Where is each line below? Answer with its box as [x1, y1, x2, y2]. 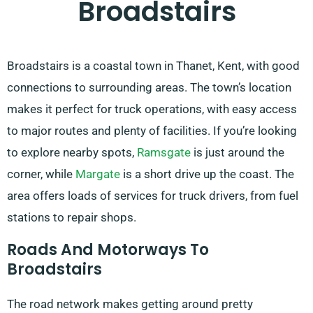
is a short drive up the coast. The [120, 167, 294, 182]
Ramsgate [137, 145, 191, 160]
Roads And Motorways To [7, 239, 209, 261]
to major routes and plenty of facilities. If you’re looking [7, 124, 297, 138]
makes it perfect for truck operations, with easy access [7, 102, 297, 117]
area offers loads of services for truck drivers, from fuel [7, 189, 298, 203]
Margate [75, 167, 120, 182]
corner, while [7, 167, 75, 182]
